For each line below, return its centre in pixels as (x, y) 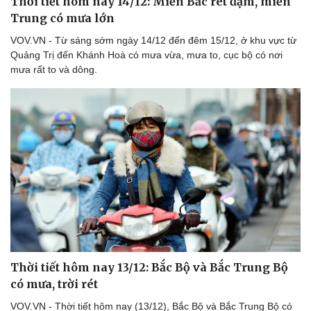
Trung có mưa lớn (62, 18)
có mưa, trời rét (54, 284)
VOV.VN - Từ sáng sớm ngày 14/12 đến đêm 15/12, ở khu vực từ (153, 41)
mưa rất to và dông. (54, 70)
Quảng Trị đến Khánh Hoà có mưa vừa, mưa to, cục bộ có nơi (146, 55)
